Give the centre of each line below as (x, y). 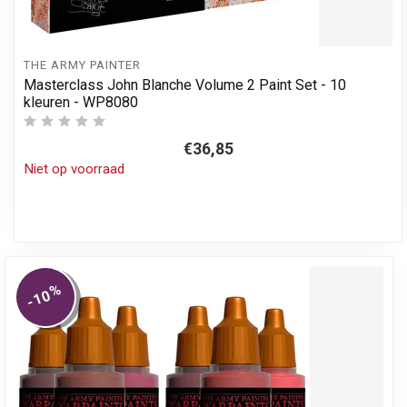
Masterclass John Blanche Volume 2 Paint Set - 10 (185, 85)
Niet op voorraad (74, 169)
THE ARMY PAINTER (82, 65)
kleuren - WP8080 (81, 103)
